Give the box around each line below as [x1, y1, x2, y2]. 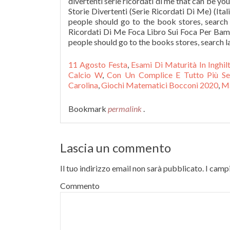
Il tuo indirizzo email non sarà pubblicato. [60, 163, 204, 173]
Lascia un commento [60, 140, 171, 155]
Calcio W [68, 70, 102, 80]
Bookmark [68, 104, 108, 113]
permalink [108, 104, 143, 113]
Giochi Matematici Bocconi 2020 [101, 80, 218, 90]
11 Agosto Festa [68, 60, 127, 69]
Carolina [68, 80, 98, 90]
